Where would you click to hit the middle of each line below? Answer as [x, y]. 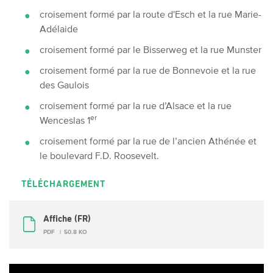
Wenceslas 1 [65, 120]
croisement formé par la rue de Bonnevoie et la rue [148, 70]
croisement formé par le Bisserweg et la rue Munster [151, 49]
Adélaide [59, 28]
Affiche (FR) [67, 219]
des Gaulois [64, 84]
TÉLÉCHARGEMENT [63, 184]
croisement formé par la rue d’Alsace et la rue [136, 105]
